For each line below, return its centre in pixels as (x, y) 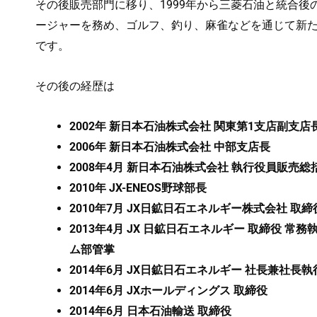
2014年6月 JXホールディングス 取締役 (168, 290)
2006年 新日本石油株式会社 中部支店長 (170, 146)
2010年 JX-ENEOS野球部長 (138, 188)
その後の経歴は (75, 86)
